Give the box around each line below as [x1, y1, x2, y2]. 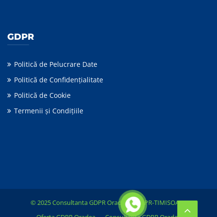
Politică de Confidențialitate [14, 75, 103, 85]
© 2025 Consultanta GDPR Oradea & [30, 198, 136, 207]
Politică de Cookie [14, 91, 71, 100]
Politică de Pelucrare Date [14, 60, 97, 69]
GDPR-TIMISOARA [135, 198, 187, 207]
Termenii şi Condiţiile [14, 106, 83, 116]
